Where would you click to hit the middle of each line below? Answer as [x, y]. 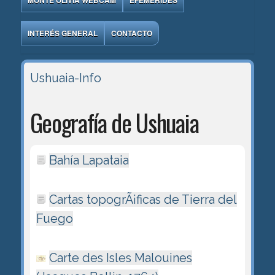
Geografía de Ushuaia [114, 122]
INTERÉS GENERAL [62, 33]
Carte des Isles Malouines [120, 258]
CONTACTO [131, 33]
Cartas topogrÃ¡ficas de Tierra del [143, 199]
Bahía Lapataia [89, 160]
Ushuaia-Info [65, 78]
